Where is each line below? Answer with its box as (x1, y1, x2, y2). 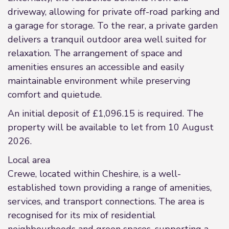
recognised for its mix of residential (8, 209, 155, 221)
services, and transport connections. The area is (8, 195, 204, 208)
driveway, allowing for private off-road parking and (8, 6, 220, 18)
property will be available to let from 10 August (8, 121, 214, 133)
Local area (8, 154, 50, 166)
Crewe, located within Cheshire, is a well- (8, 168, 181, 180)
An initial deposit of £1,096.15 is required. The (8, 107, 203, 120)
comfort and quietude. (8, 88, 102, 101)
